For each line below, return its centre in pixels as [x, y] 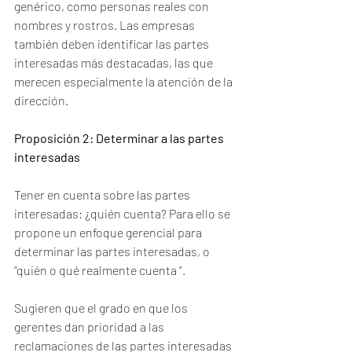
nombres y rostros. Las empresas [106, 25]
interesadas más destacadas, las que [115, 62]
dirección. [41, 100]
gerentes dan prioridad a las [90, 326]
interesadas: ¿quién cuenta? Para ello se [123, 213]
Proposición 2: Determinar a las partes [120, 138]
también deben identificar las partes [113, 44]
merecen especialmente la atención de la [125, 81]
